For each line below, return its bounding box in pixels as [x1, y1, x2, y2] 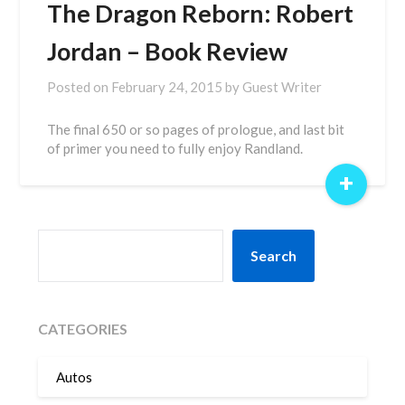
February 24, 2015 [111, 79, 223, 95]
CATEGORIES [38, 320, 128, 337]
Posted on [47, 79, 112, 95]
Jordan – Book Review [47, 36, 288, 66]
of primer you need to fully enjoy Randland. [47, 140, 304, 156]
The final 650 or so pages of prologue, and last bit [47, 121, 345, 137]
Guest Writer [242, 79, 323, 95]
